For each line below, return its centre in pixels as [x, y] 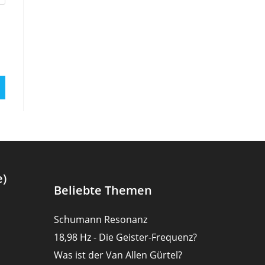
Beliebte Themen [103, 190]
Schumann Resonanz [101, 220]
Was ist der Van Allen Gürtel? [118, 255]
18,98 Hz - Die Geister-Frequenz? [125, 237]
